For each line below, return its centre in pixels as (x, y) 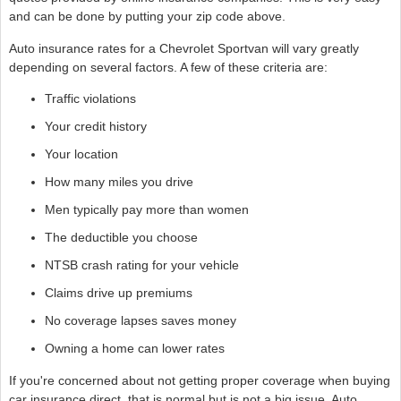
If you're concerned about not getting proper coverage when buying (199, 380)
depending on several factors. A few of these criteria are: (168, 67)
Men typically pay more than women (146, 210)
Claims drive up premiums (118, 293)
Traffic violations (90, 99)
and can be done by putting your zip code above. (147, 17)
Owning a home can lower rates (134, 349)
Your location (81, 154)
